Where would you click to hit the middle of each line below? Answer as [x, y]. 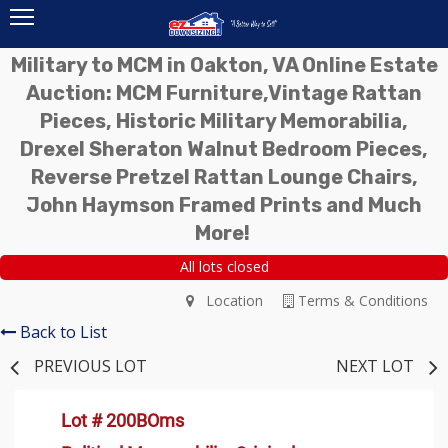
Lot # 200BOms [122, 420]
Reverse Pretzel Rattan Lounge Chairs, [224, 177]
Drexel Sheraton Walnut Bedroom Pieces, [224, 149]
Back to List [63, 331]
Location [228, 300]
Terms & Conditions [361, 300]
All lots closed [224, 267]
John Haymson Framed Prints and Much [224, 205]
